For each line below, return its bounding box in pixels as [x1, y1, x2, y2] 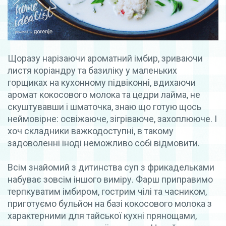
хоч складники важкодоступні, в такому [8, 125, 174, 136]
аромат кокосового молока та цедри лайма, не [8, 89, 200, 100]
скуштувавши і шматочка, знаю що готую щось [8, 101, 201, 112]
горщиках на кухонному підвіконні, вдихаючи [8, 77, 196, 88]
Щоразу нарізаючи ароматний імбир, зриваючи [8, 52, 203, 64]
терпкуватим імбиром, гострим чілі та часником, [8, 186, 207, 197]
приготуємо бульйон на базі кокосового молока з [8, 198, 212, 209]
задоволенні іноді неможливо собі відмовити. [8, 137, 200, 148]
